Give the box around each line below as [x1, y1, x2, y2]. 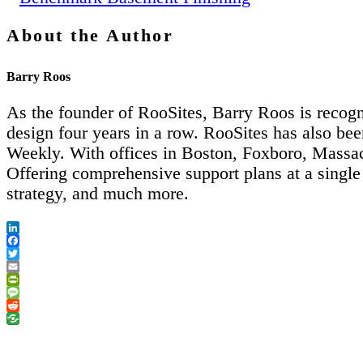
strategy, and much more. [6, 182, 189, 203]
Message [6, 297, 51, 312]
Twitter [6, 258, 43, 273]
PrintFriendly [6, 284, 74, 299]
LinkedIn [6, 233, 53, 247]
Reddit [6, 310, 41, 325]
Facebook [6, 246, 57, 260]
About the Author [6, 24, 173, 45]
